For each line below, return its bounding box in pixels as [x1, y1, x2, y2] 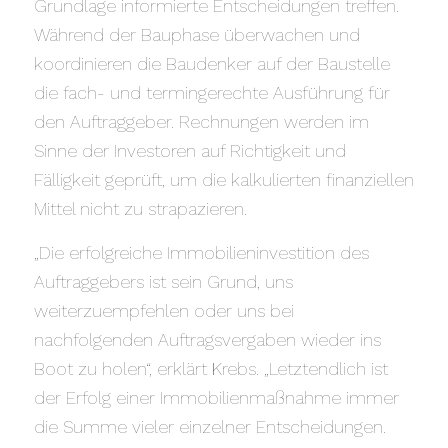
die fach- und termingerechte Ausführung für [33, 82, 390, 104]
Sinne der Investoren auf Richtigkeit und [33, 140, 346, 162]
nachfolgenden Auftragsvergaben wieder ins [33, 329, 381, 351]
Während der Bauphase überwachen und [33, 24, 360, 46]
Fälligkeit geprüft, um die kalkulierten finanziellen [33, 169, 414, 191]
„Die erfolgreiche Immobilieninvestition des [33, 242, 369, 264]
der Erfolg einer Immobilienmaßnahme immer [33, 387, 399, 409]
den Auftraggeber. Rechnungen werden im [33, 111, 369, 133]
